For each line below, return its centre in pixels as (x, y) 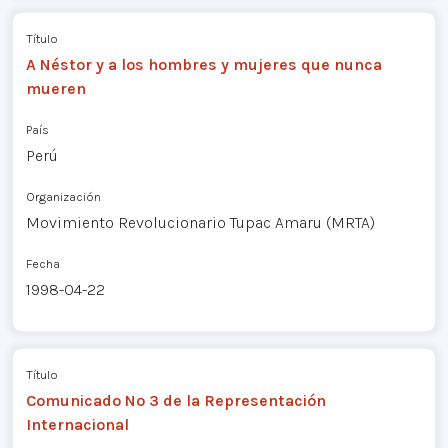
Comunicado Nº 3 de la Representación (175, 400)
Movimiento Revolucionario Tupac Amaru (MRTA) (200, 222)
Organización (63, 196)
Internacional (77, 424)
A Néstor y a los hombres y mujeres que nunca (203, 64)
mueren (55, 88)
